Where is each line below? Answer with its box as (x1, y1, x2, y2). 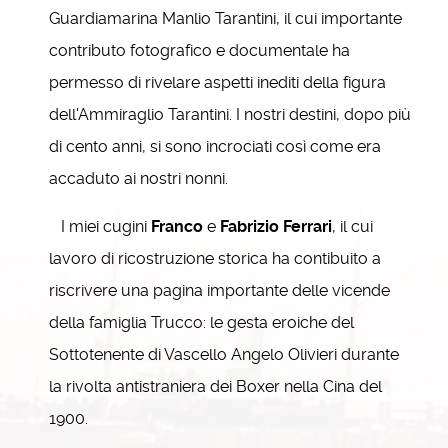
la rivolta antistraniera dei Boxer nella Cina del (49, 377, 382, 396)
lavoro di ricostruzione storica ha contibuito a (49, 249, 381, 268)
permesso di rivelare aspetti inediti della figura (49, 73, 386, 92)
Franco (151, 217, 203, 236)
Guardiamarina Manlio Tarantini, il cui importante (49, 9, 402, 28)
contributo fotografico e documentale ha (49, 41, 350, 60)
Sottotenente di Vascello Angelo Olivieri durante (49, 345, 399, 364)
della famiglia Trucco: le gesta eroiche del (49, 313, 354, 332)
